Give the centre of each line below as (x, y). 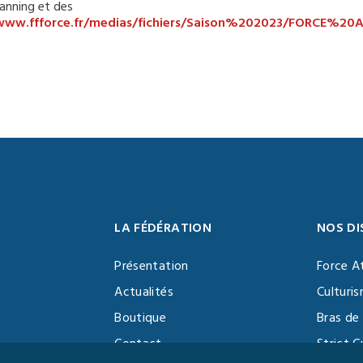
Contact (138, 344)
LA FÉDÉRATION (163, 228)
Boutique (141, 318)
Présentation (152, 266)
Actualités (144, 292)
